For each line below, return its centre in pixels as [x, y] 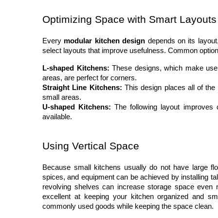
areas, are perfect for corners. [90, 78]
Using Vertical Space [91, 146]
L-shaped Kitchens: [76, 68]
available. [57, 117]
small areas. [62, 98]
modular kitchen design [105, 41]
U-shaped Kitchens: [77, 107]
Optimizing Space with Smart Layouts [129, 20]
